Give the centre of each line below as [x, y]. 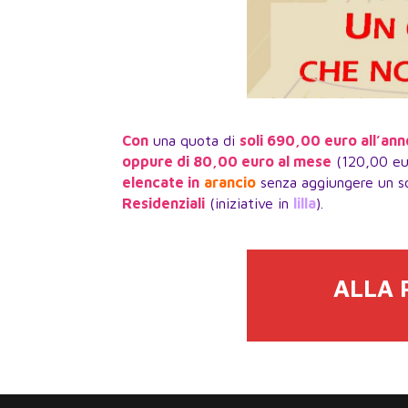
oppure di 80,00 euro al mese [227, 162]
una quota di [194, 141]
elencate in [161, 183]
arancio [230, 183]
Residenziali [164, 204]
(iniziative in [250, 204]
